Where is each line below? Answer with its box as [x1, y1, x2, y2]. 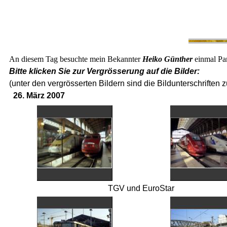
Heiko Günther [142, 55, 193, 63]
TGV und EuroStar [107, 184, 174, 193]
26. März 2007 [13, 91, 65, 100]
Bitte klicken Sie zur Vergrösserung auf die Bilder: [9, 67, 200, 75]
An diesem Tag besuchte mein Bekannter [9, 55, 142, 63]
